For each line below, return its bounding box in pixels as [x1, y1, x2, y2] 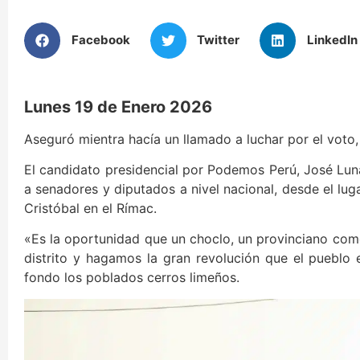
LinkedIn [306, 32, 358, 48]
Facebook [71, 32, 130, 48]
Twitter [197, 32, 239, 48]
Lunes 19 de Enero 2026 [24, 96, 212, 117]
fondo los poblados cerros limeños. [24, 269, 239, 286]
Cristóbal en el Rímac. [24, 200, 157, 217]
